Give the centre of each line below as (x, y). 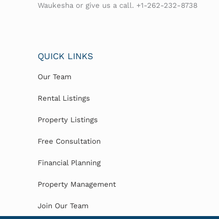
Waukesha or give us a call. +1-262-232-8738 (118, 6)
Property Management (77, 185)
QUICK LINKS (66, 56)
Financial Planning (69, 163)
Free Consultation (69, 142)
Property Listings (68, 120)
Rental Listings (64, 99)
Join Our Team (63, 206)
